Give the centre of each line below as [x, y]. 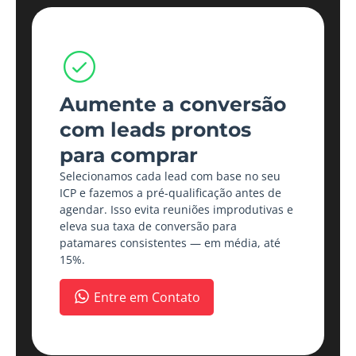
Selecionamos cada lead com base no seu [170, 176]
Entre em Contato [147, 298]
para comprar [129, 155]
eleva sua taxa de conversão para [148, 226]
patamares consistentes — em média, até [170, 242]
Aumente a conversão [173, 104]
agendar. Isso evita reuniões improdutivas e [176, 209]
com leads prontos [155, 129]
